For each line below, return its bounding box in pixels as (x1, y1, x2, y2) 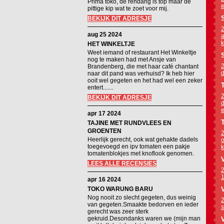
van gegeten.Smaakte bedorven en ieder (87, 201, 198, 208)
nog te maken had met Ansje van (87, 56, 176, 63)
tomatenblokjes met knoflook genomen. (87, 150, 194, 157)
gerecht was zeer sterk (87, 208, 148, 215)
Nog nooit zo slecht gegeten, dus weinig (87, 194, 196, 201)
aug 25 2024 (87, 31, 122, 38)
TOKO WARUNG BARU (87, 185, 153, 192)
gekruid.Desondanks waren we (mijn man (87, 215, 200, 222)
